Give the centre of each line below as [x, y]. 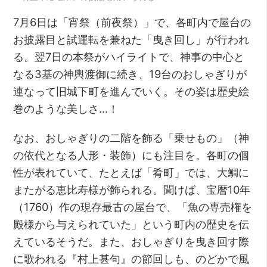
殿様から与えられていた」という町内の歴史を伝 [131, 224]
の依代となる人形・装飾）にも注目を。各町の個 [131, 155]
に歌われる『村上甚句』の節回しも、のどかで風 [131, 259]
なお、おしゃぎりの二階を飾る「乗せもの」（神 [131, 138]
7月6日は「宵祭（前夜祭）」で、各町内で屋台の [132, 22]
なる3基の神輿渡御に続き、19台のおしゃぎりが [130, 74]
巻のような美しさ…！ [66, 109]
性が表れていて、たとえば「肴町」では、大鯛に [131, 173]
